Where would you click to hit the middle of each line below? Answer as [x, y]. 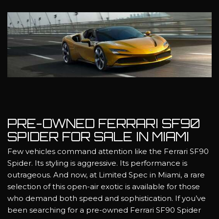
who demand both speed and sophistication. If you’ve [107, 198]
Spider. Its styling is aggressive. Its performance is [97, 163]
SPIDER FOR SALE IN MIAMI [100, 136]
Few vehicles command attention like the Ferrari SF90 [108, 152]
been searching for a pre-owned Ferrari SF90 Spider [104, 210]
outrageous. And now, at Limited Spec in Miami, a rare [106, 175]
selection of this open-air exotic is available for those [104, 187]
